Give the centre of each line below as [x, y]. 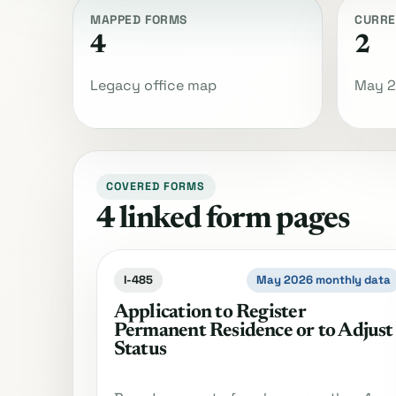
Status [140, 350]
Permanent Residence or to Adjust [253, 332]
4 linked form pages [223, 220]
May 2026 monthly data [324, 280]
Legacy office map [154, 85]
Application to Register [209, 313]
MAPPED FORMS [139, 19]
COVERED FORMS [156, 187]
